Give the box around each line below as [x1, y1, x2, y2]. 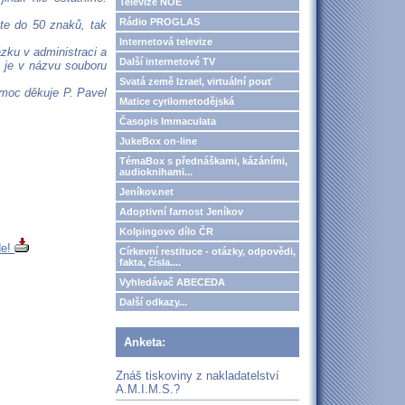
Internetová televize [119, 36, 212, 47]
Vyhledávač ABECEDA [119, 277, 225, 287]
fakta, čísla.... [119, 257, 181, 268]
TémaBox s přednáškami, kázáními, [119, 155, 287, 166]
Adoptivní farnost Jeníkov [119, 206, 243, 217]
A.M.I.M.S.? [116, 381, 180, 396]
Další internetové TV [119, 56, 215, 67]
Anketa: [124, 335, 165, 349]
